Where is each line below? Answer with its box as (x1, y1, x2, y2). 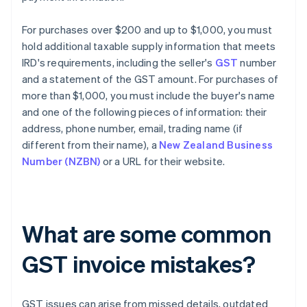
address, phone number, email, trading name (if (22, 121, 243, 136)
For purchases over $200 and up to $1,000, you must (22, 23, 273, 37)
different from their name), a (22, 138, 159, 152)
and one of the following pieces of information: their (22, 105, 267, 119)
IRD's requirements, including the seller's (22, 56, 215, 70)
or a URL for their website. (100, 154, 225, 169)
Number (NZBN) (22, 154, 101, 169)
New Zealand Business (159, 138, 273, 152)
